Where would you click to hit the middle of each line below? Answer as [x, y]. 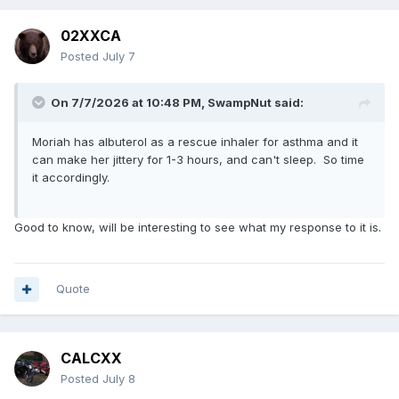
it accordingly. [71, 178]
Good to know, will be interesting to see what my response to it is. [198, 228]
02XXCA [91, 36]
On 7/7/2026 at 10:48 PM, [129, 103]
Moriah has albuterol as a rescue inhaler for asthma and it [195, 142]
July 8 [119, 379]
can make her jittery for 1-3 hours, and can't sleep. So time [198, 160]
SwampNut [240, 103]
